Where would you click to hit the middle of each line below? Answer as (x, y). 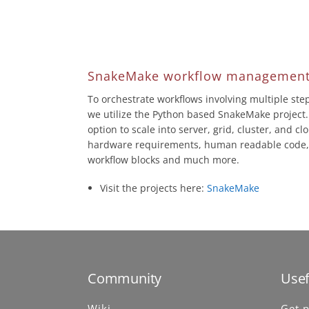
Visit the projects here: (153, 188)
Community (125, 279)
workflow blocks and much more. (163, 160)
